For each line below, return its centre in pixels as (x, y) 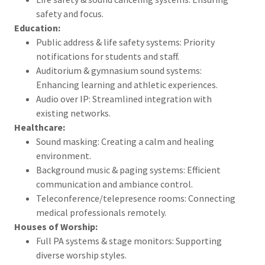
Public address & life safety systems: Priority (125, 42)
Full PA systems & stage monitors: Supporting (129, 240)
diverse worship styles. (81, 255)
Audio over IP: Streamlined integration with (124, 98)
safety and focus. (70, 13)
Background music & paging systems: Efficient (128, 169)
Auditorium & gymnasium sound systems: (119, 70)
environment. (63, 155)
